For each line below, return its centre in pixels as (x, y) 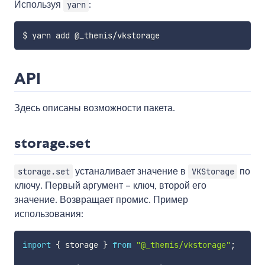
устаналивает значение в (131, 171)
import (36, 245)
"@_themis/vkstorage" (183, 245)
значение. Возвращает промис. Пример (101, 199)
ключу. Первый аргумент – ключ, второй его (110, 185)
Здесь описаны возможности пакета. (95, 108)
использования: (49, 214)
